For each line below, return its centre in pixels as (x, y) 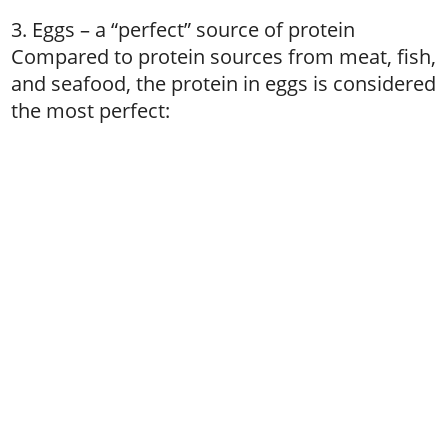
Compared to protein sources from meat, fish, (224, 56)
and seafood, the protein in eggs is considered (224, 83)
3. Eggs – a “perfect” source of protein (183, 29)
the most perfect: (91, 110)
